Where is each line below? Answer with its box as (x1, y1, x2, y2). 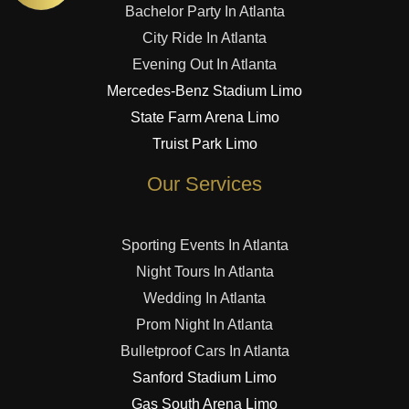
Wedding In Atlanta (143, 290, 266, 307)
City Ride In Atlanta (142, 30, 267, 47)
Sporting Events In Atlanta (121, 237, 288, 254)
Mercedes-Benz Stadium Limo (107, 83, 302, 100)
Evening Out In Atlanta (132, 57, 277, 73)
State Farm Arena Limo (130, 110, 279, 126)
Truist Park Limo (152, 136, 257, 152)
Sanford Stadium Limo (132, 370, 277, 386)
